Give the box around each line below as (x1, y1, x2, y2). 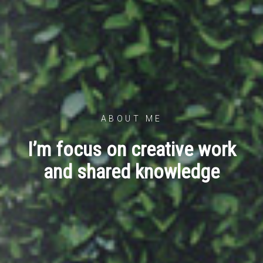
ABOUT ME (100, 113, 163, 123)
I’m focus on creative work (27, 137, 236, 161)
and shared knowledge (43, 159, 220, 183)
